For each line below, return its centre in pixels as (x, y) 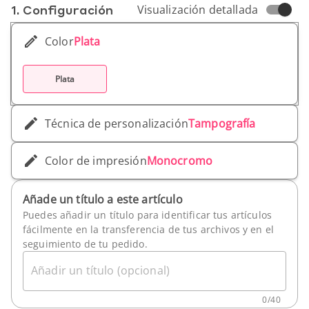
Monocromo (180, 161)
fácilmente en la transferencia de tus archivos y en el (149, 229)
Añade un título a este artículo (103, 199)
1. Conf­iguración (62, 10)
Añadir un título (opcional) (101, 270)
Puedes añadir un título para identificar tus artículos (148, 215)
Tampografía (222, 123)
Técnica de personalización (117, 123)
